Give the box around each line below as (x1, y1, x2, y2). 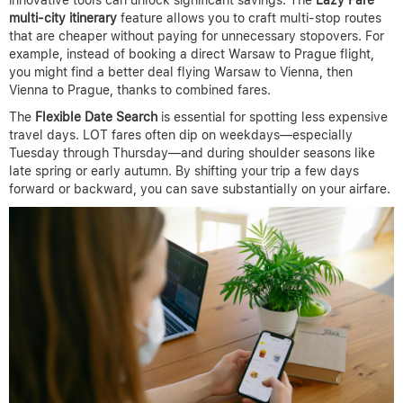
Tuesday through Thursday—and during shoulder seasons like (9, 146, 375, 161)
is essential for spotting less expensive (157, 110, 388, 125)
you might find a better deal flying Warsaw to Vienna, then (9, 65, 353, 80)
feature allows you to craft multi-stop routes (117, 11, 381, 26)
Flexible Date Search (35, 110, 157, 125)
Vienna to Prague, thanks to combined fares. (9, 83, 271, 98)
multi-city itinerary (9, 11, 117, 26)
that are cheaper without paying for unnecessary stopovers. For (9, 29, 384, 44)
